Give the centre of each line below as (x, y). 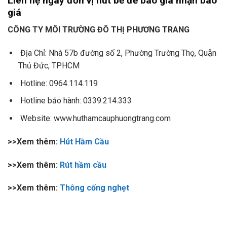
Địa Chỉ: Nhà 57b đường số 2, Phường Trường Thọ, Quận (117, 53)
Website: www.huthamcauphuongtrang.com (94, 118)
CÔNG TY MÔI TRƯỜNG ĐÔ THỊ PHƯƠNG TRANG (99, 30)
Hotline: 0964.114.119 (58, 83)
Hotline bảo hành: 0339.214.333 (75, 101)
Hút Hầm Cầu (85, 141)
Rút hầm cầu (84, 165)
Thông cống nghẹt (96, 188)
